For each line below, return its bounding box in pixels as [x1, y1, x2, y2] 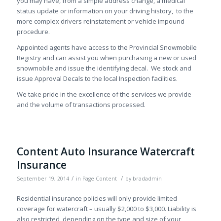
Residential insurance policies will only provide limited [16, 194, 177, 203]
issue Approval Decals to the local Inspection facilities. [16, 74, 178, 83]
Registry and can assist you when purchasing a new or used [16, 53, 196, 63]
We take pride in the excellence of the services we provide [16, 90, 191, 99]
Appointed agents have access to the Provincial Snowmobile [16, 43, 197, 52]
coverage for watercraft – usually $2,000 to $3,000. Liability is [16, 204, 196, 214]
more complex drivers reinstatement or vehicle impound [16, 17, 184, 26]
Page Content [82, 175, 117, 183]
